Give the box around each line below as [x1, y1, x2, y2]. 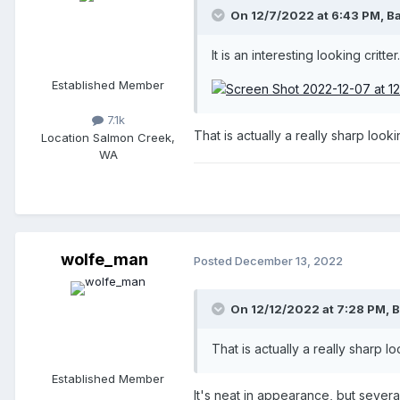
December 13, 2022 [235, 253, 343, 268]
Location [41, 129, 93, 145]
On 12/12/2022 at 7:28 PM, [230, 302, 392, 317]
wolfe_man [61, 250, 148, 270]
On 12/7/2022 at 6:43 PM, [230, 8, 387, 23]
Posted [194, 253, 235, 268]
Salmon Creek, [93, 129, 175, 145]
